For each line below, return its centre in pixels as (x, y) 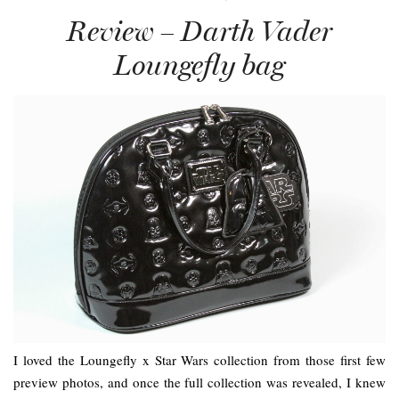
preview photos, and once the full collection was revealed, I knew (199, 383)
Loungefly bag (199, 65)
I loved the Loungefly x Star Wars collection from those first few (199, 360)
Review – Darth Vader (199, 31)
